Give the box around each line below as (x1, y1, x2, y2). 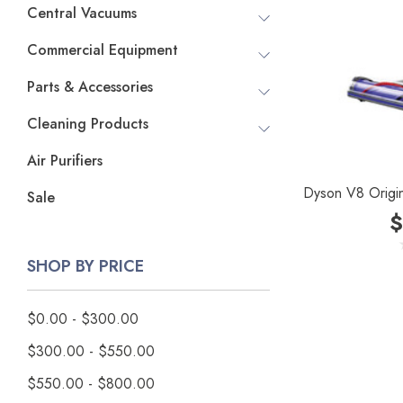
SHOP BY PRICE (27, 255, 144, 278)
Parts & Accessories (27, 76, 153, 97)
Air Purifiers (27, 150, 103, 171)
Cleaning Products (27, 113, 148, 134)
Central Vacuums (27, 3, 137, 23)
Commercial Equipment (27, 40, 178, 60)
